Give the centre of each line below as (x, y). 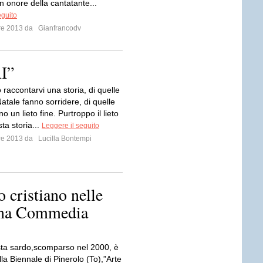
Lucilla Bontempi (64, 139)
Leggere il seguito (70, 126)
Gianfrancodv (59, 28)
